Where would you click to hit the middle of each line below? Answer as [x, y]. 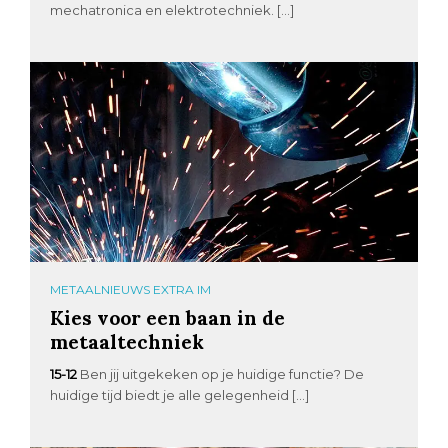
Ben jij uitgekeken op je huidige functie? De [222, 373]
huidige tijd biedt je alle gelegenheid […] [180, 394]
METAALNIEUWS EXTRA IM [131, 289]
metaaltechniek [127, 341]
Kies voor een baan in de [168, 317]
